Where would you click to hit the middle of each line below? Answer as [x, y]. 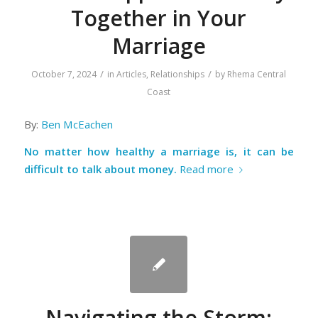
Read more [206, 169]
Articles [132, 75]
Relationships [178, 75]
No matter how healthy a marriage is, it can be [159, 151]
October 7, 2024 [64, 75]
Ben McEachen [77, 124]
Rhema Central [257, 75]
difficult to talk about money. [102, 169]
